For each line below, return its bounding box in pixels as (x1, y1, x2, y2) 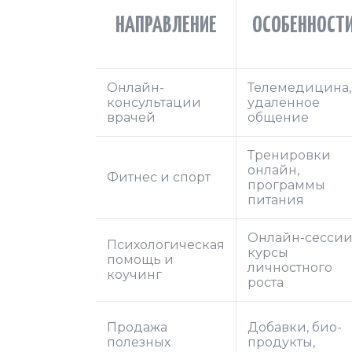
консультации (107, 95, 201, 111)
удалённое (247, 95, 320, 111)
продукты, (247, 335, 315, 350)
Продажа (107, 320, 167, 335)
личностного (247, 260, 332, 276)
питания (247, 192, 304, 208)
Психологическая (107, 237, 225, 253)
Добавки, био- (247, 320, 342, 335)
